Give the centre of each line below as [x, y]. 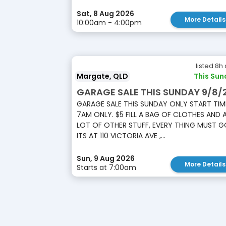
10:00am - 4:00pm [109, 23]
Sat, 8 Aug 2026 [105, 14]
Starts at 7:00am [106, 167]
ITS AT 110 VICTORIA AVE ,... [121, 136]
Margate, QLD [102, 76]
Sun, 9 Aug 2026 [106, 158]
